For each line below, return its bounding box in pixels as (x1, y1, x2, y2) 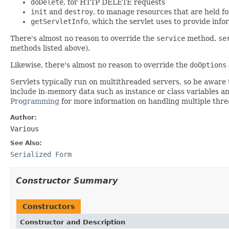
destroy (64, 7, 93, 16)
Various (10, 124, 39, 133)
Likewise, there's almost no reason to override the (10, 60, 190, 69)
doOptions (190, 60, 226, 69)
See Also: (10, 139, 42, 147)
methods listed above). (10, 43, 90, 52)
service (156, 34, 185, 42)
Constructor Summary (16, 175, 118, 186)
